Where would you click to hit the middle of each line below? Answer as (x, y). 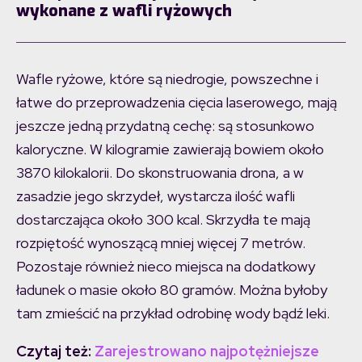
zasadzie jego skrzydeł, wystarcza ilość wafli (156, 196)
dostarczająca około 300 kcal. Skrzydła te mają (163, 220)
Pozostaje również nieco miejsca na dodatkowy (166, 267)
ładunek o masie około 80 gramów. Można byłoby (172, 290)
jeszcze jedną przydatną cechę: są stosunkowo (165, 126)
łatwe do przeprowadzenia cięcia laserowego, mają (177, 103)
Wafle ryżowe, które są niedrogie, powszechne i (167, 79)
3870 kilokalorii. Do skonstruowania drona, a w (160, 173)
